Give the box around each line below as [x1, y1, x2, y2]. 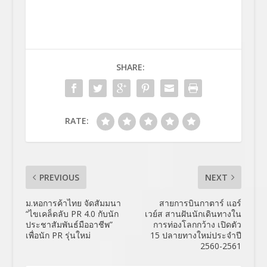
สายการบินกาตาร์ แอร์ [159, 197, 242, 209]
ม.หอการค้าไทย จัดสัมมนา [25, 197, 121, 209]
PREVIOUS [39, 172, 79, 184]
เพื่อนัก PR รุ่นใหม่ [25, 229, 91, 241]
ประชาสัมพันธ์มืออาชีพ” [25, 219, 113, 231]
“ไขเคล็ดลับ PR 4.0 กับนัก [25, 208, 119, 220]
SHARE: [116, 61, 145, 73]
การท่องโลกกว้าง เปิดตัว [153, 219, 242, 231]
